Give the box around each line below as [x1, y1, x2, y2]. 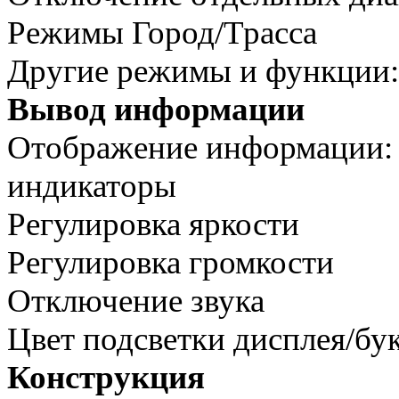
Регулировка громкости [7, 244, 334, 281]
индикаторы [7, 167, 176, 205]
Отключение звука [7, 282, 265, 320]
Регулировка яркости [7, 206, 299, 243]
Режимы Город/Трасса [7, 14, 317, 52]
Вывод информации [7, 91, 305, 128]
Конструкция [7, 359, 205, 396]
